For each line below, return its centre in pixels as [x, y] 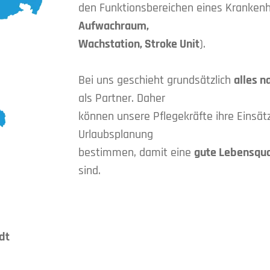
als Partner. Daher [122, 99]
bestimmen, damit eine [136, 153]
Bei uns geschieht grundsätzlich [156, 80]
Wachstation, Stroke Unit [139, 44]
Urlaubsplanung [116, 135]
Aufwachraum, [114, 26]
